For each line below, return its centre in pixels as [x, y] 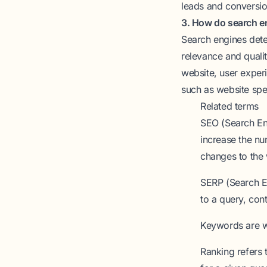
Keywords [222, 225]
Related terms [229, 106]
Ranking [218, 252]
